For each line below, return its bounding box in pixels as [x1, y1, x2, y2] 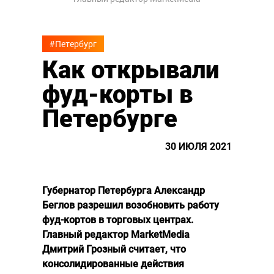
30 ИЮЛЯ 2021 [165, 141, 232, 153]
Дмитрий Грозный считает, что [42, 243, 186, 256]
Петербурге [42, 105, 177, 134]
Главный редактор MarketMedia [42, 229, 190, 241]
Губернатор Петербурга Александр [42, 185, 205, 197]
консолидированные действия [42, 258, 184, 270]
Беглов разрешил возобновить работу [42, 199, 219, 212]
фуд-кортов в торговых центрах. [42, 214, 193, 226]
